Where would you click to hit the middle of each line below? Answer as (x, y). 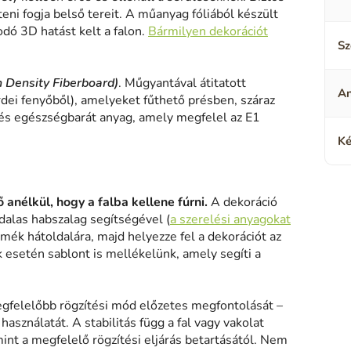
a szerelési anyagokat (230, 220)
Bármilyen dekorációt (208, 32)
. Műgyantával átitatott (182, 83)
